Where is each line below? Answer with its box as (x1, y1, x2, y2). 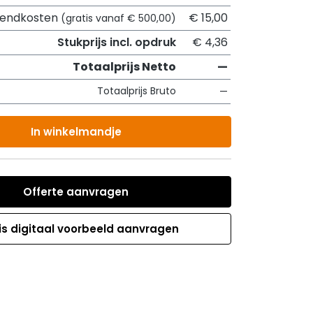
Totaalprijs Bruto (97, 84, 176, 98)
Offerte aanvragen (23, 184, 129, 199)
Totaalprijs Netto (73, 59, 176, 75)
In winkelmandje (30, 124, 122, 139)
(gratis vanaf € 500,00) (61, 11, 176, 25)
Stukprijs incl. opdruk (57, 34, 176, 50)
